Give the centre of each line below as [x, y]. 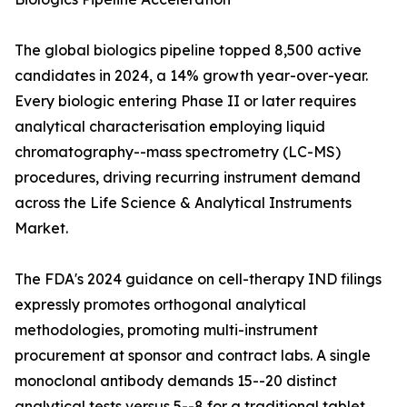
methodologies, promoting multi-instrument [166, 330]
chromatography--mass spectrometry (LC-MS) [178, 152]
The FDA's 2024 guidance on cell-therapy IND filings [198, 279]
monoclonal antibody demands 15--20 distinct [176, 381]
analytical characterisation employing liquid [170, 127]
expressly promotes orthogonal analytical [160, 305]
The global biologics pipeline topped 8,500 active [188, 50]
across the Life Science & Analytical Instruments [183, 203]
